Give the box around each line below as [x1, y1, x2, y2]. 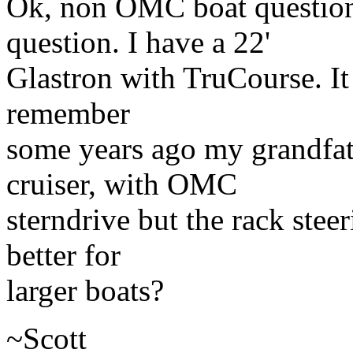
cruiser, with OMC [6, 166, 237, 201]
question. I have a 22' [6, 24, 270, 59]
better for [6, 237, 121, 272]
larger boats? [6, 273, 164, 307]
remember [6, 95, 130, 130]
